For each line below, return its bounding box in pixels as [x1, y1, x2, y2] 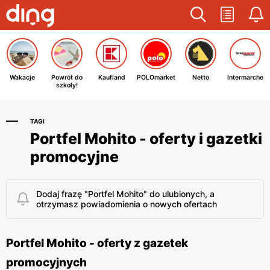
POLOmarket [137, 74, 175, 81]
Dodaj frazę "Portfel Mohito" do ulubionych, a [36, 189, 215, 199]
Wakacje [10, 74, 35, 81]
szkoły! [56, 81, 78, 89]
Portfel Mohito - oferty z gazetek [6, 236, 188, 250]
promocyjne [30, 148, 119, 166]
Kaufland [98, 74, 125, 81]
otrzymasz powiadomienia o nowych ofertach [36, 199, 217, 209]
